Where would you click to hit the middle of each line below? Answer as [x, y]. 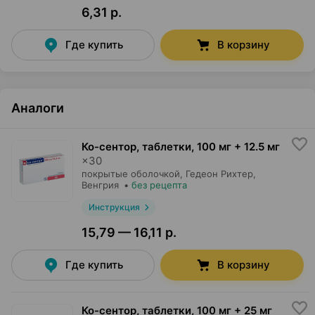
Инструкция [114, 207]
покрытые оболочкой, [132, 174]
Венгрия [100, 185]
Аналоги [38, 108]
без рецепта [159, 185]
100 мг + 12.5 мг [238, 147]
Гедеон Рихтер [219, 174]
